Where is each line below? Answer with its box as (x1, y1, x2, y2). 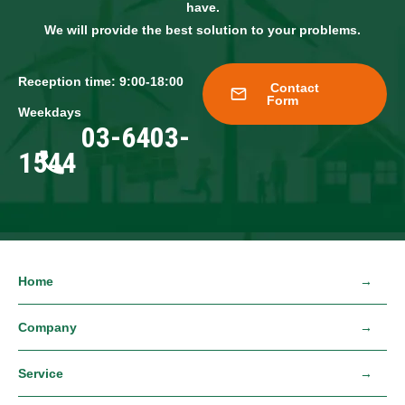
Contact (270, 80, 319, 96)
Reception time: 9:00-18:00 (18, 74, 184, 89)
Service (18, 366, 63, 381)
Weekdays (18, 105, 81, 120)
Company (18, 320, 77, 335)
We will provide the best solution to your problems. (44, 23, 361, 38)
